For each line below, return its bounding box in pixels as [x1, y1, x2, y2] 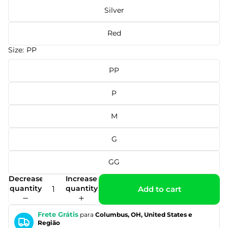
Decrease [9, 174, 44, 183]
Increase [66, 174, 97, 183]
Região [37, 218, 60, 226]
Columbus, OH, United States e [95, 210, 192, 218]
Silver [104, 6, 124, 15]
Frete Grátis [37, 210, 78, 218]
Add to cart [137, 184, 181, 194]
